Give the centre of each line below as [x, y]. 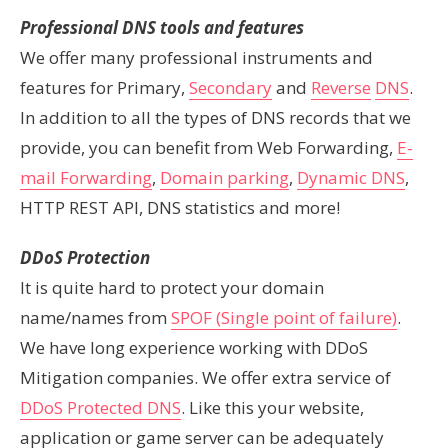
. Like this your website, [272, 407]
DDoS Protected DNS [100, 407]
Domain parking [224, 177]
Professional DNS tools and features [162, 27]
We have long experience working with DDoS [194, 347]
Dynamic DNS [351, 177]
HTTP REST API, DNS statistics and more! [180, 207]
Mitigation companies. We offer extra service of [205, 377]
